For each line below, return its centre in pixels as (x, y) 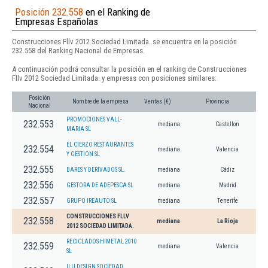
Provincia (217, 101)
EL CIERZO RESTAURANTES (100, 144)
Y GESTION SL (83, 154)
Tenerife (227, 200)
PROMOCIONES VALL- (94, 119)
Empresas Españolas (57, 22)
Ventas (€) (158, 101)
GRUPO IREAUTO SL (92, 200)
